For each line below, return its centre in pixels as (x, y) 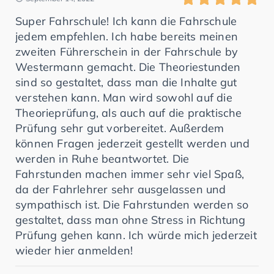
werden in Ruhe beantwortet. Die (102, 158)
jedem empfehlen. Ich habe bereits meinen (127, 36)
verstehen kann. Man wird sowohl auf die (124, 97)
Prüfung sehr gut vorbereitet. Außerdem (120, 128)
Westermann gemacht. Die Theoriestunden (128, 67)
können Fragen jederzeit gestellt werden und (133, 143)
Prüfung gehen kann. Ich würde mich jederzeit (136, 235)
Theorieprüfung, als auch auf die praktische (129, 113)
